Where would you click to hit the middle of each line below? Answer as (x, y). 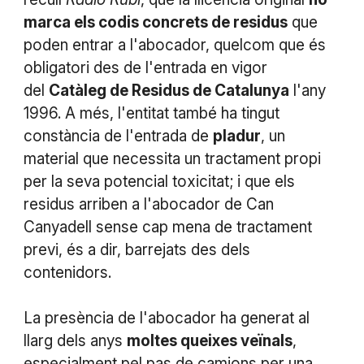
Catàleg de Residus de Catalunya (169, 90)
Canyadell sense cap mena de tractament (167, 227)
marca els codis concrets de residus (155, 22)
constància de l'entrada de (118, 136)
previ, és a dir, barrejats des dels (136, 249)
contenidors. (67, 272)
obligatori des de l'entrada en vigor (145, 67)
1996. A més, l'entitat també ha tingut (151, 113)
